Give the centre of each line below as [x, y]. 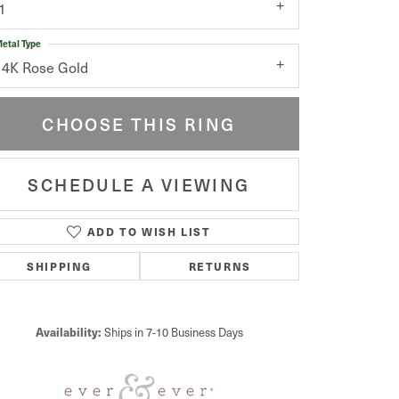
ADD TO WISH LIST [149, 232]
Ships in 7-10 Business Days [173, 332]
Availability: [68, 332]
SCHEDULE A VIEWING [139, 184]
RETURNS [220, 266]
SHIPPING [60, 266]
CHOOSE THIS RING [139, 123]
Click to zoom [228, 247]
